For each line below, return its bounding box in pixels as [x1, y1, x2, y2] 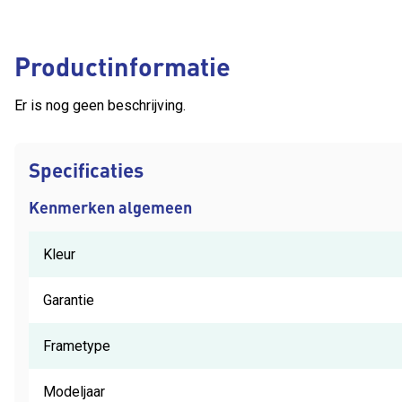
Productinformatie [14, 48, 231, 83]
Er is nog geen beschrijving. [14, 96, 186, 114]
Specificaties [29, 156, 144, 182]
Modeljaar [43, 382, 105, 400]
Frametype [43, 336, 110, 354]
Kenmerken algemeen [29, 196, 192, 217]
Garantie [43, 291, 94, 309]
